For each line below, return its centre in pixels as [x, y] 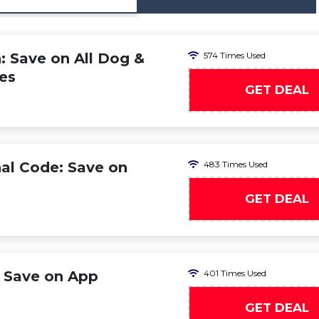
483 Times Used [236, 164]
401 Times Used [235, 273]
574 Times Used [235, 55]
